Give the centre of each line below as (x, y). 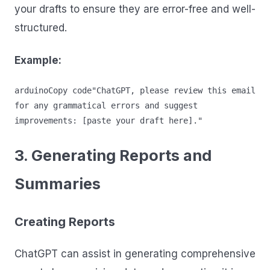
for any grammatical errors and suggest (106, 106)
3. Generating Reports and (113, 155)
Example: (38, 60)
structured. (41, 28)
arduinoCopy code (53, 91)
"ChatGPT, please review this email (174, 91)
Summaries (58, 184)
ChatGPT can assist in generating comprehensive (135, 253)
